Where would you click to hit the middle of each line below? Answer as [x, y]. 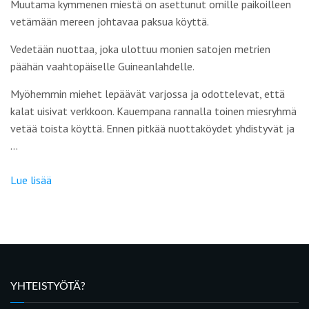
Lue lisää [31, 180]
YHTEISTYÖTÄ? [48, 285]
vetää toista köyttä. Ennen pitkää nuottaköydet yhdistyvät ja [152, 128]
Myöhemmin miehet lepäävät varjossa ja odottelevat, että [148, 94]
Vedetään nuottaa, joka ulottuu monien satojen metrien [140, 49]
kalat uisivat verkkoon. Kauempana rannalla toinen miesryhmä [153, 111]
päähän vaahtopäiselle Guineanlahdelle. [102, 66]
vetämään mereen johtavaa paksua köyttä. [110, 21]
